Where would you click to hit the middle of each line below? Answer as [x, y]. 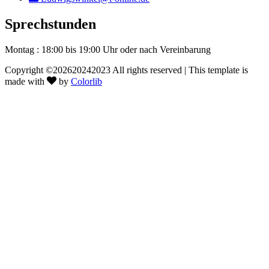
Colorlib [86, 81]
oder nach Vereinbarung [165, 49]
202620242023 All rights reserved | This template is [150, 70]
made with [26, 81]
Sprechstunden [50, 24]
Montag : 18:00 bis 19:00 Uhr [61, 49]
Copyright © [29, 70]
